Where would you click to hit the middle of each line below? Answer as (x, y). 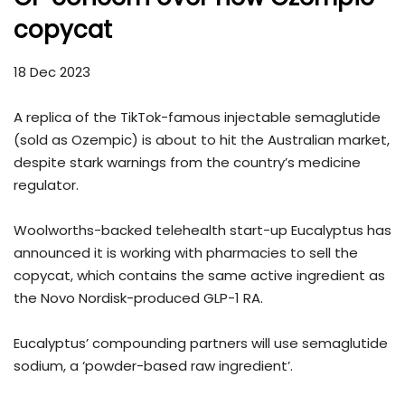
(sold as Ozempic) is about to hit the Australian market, (202, 140)
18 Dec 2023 (52, 72)
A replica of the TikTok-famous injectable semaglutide (197, 118)
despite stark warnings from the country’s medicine (187, 163)
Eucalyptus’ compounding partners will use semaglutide (201, 344)
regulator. (46, 185)
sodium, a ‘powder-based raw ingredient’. (153, 366)
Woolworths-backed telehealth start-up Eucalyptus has (202, 231)
